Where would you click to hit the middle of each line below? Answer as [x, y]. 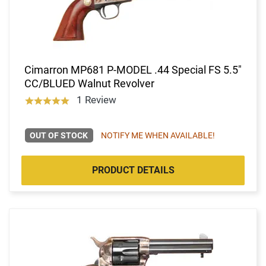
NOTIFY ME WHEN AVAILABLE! [158, 135]
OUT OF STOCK [59, 135]
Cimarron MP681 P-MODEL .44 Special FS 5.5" [133, 69]
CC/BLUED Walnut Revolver [89, 83]
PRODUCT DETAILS [133, 170]
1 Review [96, 99]
